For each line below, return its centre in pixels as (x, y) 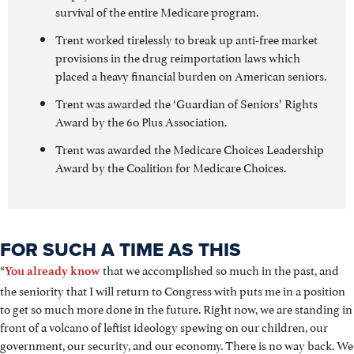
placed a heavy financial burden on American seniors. (191, 74)
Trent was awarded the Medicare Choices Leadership (190, 148)
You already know (53, 271)
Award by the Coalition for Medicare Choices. (171, 166)
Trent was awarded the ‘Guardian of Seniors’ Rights (186, 102)
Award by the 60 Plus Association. (141, 120)
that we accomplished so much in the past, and (220, 269)
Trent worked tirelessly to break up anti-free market (186, 38)
